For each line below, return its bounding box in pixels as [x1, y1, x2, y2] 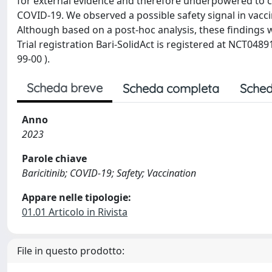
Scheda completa [123, 81, 219, 96]
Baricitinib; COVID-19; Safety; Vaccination [22, 166, 196, 180]
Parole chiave [22, 152, 87, 165]
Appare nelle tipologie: [22, 191, 131, 204]
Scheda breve [27, 80, 103, 95]
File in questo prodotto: [17, 244, 124, 257]
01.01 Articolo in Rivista [22, 205, 127, 219]
